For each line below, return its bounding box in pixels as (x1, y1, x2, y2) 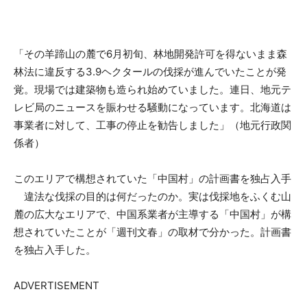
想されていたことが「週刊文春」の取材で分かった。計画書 (14, 225, 291, 238)
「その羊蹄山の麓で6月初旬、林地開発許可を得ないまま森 (14, 47, 287, 60)
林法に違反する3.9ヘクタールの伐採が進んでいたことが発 (14, 64, 286, 78)
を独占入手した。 (14, 243, 96, 256)
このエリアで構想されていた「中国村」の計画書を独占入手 (14, 171, 291, 185)
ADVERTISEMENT (14, 278, 99, 292)
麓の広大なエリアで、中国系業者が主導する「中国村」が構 (14, 207, 291, 221)
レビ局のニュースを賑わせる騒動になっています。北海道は (14, 100, 291, 114)
